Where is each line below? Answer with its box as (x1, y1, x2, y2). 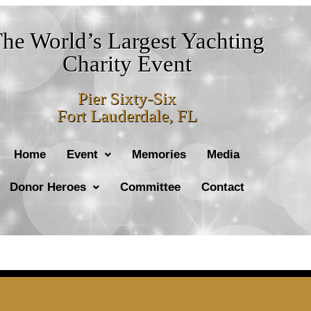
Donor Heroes (9, 180, 86, 194)
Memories (132, 148, 187, 162)
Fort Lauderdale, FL (56, 106, 197, 126)
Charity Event (62, 51, 192, 77)
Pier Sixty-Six (77, 89, 176, 108)
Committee (119, 180, 180, 194)
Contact (201, 180, 244, 194)
